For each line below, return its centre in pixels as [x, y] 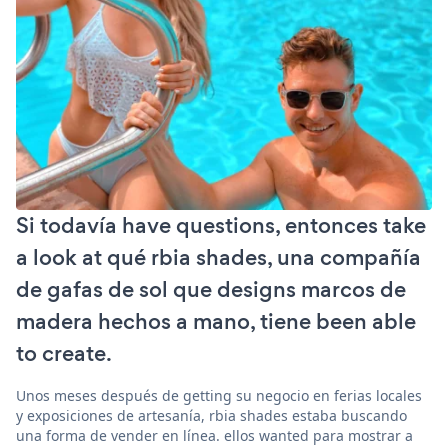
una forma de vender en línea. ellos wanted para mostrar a [214, 435]
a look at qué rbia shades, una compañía [218, 257]
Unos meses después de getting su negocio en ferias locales [219, 395]
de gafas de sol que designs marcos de [211, 289]
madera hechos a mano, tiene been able [216, 321]
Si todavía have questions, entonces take [221, 225]
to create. [64, 353]
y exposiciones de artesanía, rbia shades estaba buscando [211, 415]
